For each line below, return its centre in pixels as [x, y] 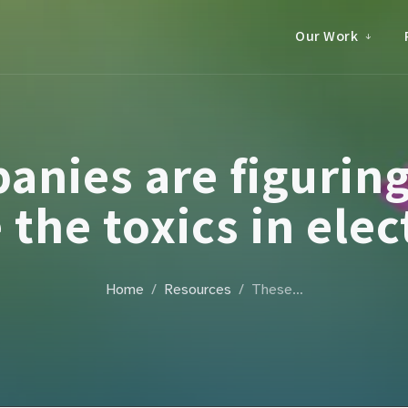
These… [277, 290]
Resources [197, 290]
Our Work [326, 36]
